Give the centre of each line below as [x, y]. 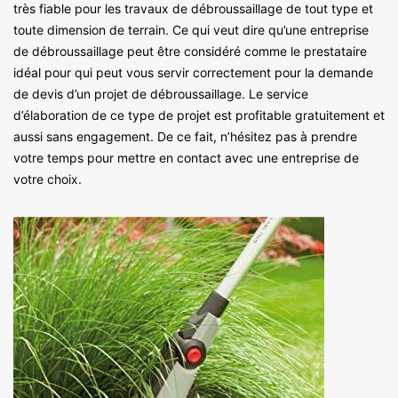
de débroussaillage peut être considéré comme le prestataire [190, 51]
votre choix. [48, 179]
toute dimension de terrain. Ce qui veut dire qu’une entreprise [191, 29]
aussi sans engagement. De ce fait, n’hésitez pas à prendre [185, 136]
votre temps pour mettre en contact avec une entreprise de [186, 157]
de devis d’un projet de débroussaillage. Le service [161, 93]
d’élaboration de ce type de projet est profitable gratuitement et [199, 115]
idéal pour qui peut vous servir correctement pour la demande [193, 72]
